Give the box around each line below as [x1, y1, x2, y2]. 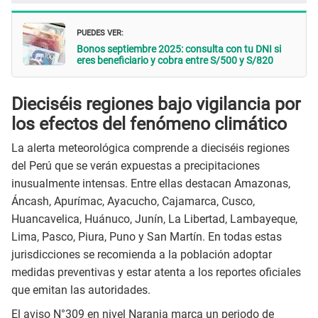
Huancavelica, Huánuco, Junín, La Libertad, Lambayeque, [11, 212, 297, 226]
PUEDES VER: [77, 25, 124, 39]
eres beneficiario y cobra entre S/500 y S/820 [77, 55, 273, 67]
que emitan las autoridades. [11, 283, 150, 297]
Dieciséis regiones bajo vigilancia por [11, 93, 300, 114]
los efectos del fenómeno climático [11, 113, 287, 134]
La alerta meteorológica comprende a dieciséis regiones [11, 141, 290, 155]
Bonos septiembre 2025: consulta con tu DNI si [77, 43, 281, 55]
